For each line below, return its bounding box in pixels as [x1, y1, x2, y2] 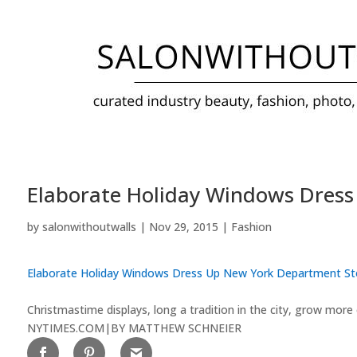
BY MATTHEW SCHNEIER [110, 320, 241, 335]
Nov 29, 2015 [148, 218, 218, 234]
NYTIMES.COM [26, 320, 104, 335]
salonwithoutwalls [41, 218, 136, 234]
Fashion [230, 218, 272, 234]
